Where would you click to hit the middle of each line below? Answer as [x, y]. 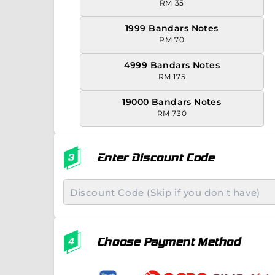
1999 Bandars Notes [172, 28]
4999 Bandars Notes [172, 65]
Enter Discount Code [156, 157]
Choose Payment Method [168, 242]
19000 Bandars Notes [172, 102]
